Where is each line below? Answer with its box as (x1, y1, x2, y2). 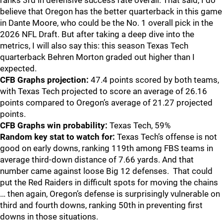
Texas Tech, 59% (110, 120, 170, 130)
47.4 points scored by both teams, (91, 75, 219, 85)
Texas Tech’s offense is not (117, 132, 217, 142)
